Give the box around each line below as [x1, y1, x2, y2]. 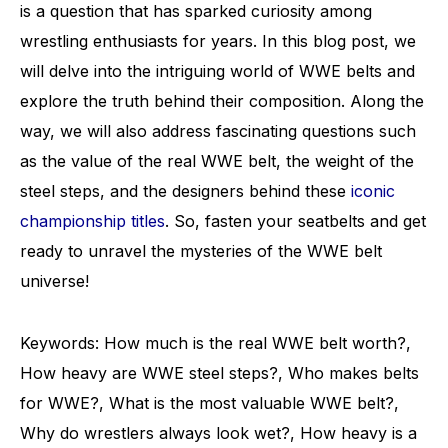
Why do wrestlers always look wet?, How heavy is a [20, 423, 417, 443]
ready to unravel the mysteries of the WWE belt [20, 241, 382, 261]
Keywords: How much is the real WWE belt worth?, [20, 333, 411, 353]
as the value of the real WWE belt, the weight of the [20, 151, 414, 171]
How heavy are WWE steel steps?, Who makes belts [20, 363, 419, 383]
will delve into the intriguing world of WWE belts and [20, 61, 415, 81]
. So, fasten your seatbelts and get [165, 211, 426, 231]
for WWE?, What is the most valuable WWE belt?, [20, 393, 399, 413]
